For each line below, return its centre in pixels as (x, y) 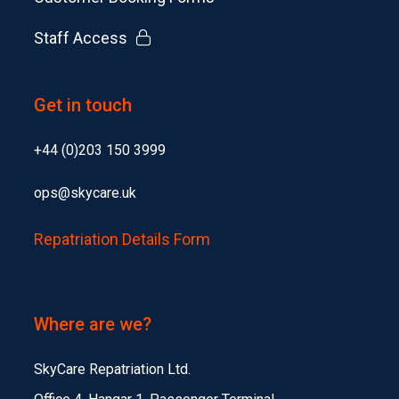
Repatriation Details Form (122, 239)
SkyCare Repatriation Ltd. (112, 369)
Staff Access (80, 37)
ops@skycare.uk (85, 192)
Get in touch (82, 105)
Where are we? (92, 324)
